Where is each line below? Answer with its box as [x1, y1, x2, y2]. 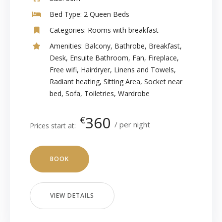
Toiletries [84, 89, 114, 98]
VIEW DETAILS [50, 191, 94, 200]
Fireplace [148, 53, 177, 62]
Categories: [50, 25, 86, 35]
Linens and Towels [114, 65, 174, 74]
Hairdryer [81, 65, 110, 74]
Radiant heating [50, 77, 100, 86]
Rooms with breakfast [88, 25, 159, 35]
